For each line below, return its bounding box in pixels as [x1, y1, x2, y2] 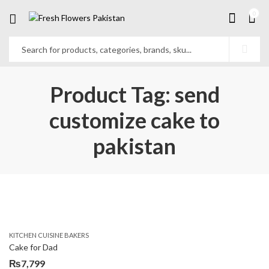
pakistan [93, 133, 176, 159]
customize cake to [49, 107, 220, 133]
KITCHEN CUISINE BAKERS [9, 231, 89, 239]
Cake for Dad [9, 242, 58, 252]
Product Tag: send [49, 81, 220, 107]
